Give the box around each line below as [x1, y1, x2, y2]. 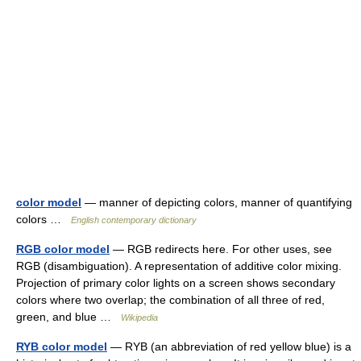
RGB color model [16, 243, 110, 256]
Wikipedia [121, 313, 158, 323]
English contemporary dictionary [71, 215, 197, 226]
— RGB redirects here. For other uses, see [110, 243, 332, 256]
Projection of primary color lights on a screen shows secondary [16, 276, 335, 290]
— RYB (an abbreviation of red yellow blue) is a [107, 340, 351, 354]
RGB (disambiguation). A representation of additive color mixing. [16, 259, 342, 273]
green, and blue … [16, 310, 121, 324]
